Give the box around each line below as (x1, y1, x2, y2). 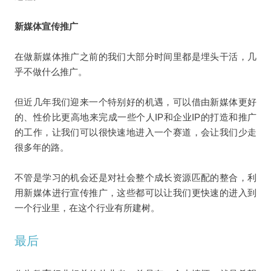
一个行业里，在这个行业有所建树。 (14, 202, 160, 213)
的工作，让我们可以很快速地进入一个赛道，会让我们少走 (14, 126, 257, 137)
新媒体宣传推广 (14, 21, 78, 31)
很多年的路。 (14, 142, 69, 152)
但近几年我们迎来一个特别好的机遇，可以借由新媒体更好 (14, 96, 257, 107)
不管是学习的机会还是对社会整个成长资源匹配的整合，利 (14, 172, 257, 183)
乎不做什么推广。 (14, 66, 87, 77)
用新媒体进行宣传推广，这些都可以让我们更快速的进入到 (14, 187, 257, 198)
